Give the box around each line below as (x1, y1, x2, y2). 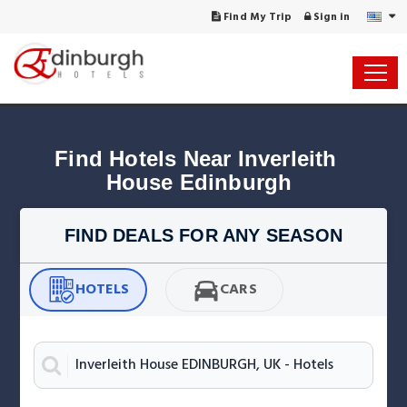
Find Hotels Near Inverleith (55, 146, 343, 171)
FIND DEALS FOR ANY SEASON (65, 225, 342, 245)
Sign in (310, 9, 351, 25)
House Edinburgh (105, 170, 293, 194)
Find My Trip (220, 9, 293, 25)
